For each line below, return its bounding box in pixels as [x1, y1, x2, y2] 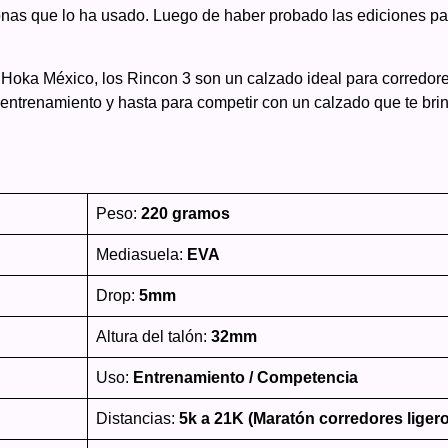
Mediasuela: [95, 245, 187, 263]
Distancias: [95, 409, 179, 427]
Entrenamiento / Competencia [128, 368, 358, 386]
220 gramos [140, 204, 230, 222]
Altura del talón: [95, 327, 211, 345]
